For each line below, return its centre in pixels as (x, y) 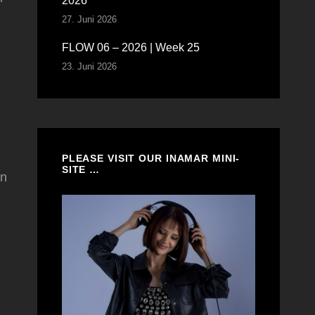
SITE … (81, 169)
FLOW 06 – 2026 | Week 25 (130, 47)
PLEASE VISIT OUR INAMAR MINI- (151, 158)
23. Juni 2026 (89, 66)
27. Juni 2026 (89, 19)
